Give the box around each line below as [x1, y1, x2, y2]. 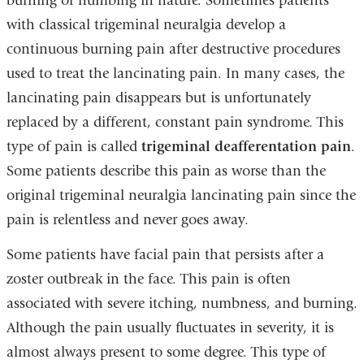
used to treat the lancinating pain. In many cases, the [6, 64, 344, 82]
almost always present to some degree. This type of [6, 344, 326, 361]
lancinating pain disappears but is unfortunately [6, 89, 311, 106]
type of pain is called [6, 137, 141, 155]
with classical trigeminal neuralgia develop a [6, 15, 286, 33]
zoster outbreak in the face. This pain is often [6, 271, 291, 288]
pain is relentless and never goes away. [6, 210, 249, 228]
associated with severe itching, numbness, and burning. [6, 295, 357, 312]
